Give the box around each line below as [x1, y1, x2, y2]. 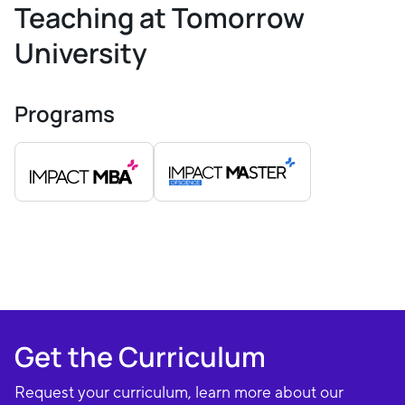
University [14, 34, 147, 71]
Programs [14, 99, 115, 128]
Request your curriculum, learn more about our [14, 382, 344, 402]
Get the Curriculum [14, 338, 266, 376]
